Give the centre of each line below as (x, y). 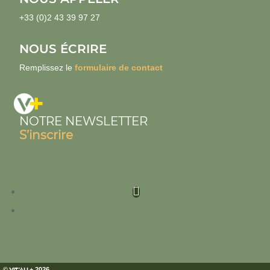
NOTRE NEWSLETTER (84, 121)
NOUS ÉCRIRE (63, 49)
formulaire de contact (119, 68)
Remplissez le (47, 68)
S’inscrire (46, 135)
